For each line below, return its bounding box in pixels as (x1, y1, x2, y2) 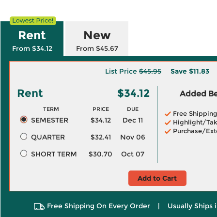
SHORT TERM (31, 150, 77, 158)
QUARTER (31, 133, 65, 141)
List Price (105, 67, 139, 76)
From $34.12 (12, 44, 52, 53)
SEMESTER (31, 116, 68, 124)
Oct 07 (121, 150, 144, 158)
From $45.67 (76, 44, 118, 53)
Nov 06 (120, 133, 145, 141)
